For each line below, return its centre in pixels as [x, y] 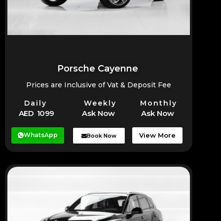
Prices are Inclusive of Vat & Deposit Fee [99, 85]
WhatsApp [41, 135]
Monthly [158, 103]
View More [157, 135]
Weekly [100, 103]
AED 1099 [36, 113]
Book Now [102, 136]
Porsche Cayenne [98, 69]
